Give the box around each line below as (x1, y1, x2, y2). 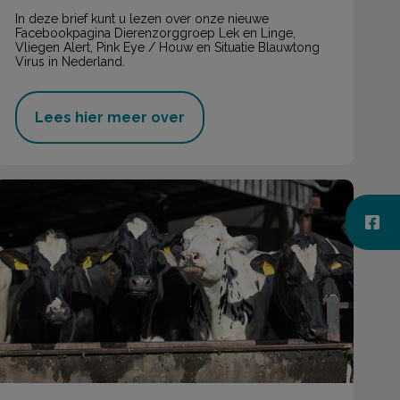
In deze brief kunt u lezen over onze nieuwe (14, 12, 269, 27)
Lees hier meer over (34, 108, 185, 126)
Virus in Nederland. (14, 54, 125, 70)
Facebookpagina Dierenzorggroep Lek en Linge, (14, 26, 296, 41)
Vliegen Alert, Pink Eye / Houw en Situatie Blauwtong (14, 40, 320, 55)
